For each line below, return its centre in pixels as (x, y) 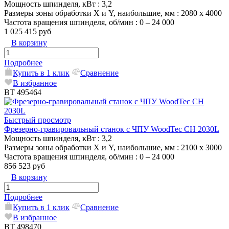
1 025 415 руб (28, 31)
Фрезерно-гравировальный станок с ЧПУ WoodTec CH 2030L (112, 129)
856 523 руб (25, 166)
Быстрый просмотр (38, 120)
